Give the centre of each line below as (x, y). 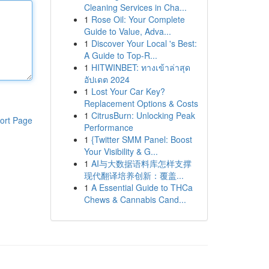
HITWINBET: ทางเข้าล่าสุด (141, 67)
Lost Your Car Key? (128, 91)
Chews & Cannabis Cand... (135, 199)
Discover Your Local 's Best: (144, 43)
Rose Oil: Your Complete (138, 19)
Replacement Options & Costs (141, 103)
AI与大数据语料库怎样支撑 (141, 163)
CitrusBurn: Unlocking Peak (143, 115)
